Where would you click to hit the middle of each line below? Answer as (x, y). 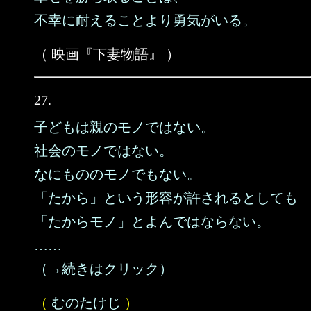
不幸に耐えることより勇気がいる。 (145, 20)
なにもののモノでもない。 (117, 174)
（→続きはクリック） (103, 269)
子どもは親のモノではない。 (124, 127)
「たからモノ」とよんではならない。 (152, 221)
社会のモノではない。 (103, 151)
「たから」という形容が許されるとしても (166, 198)
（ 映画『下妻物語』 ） (107, 54)
